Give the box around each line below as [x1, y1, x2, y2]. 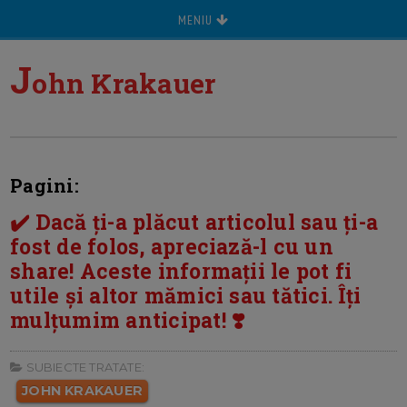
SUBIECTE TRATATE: [23, 360, 144, 375]
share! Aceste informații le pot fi [10, 257, 352, 284]
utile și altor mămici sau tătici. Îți [10, 282, 362, 309]
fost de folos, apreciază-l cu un [10, 233, 333, 260]
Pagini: [10, 174, 79, 197]
